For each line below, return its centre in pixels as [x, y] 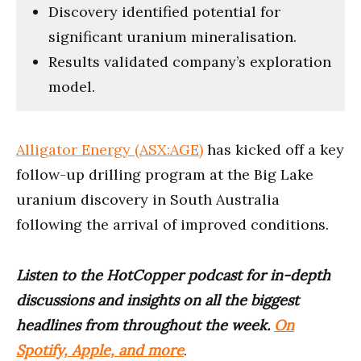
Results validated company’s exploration [190, 61]
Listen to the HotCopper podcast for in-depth [173, 275]
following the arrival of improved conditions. [172, 224]
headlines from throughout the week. [145, 325]
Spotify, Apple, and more [100, 350]
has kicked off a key [274, 149]
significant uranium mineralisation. [172, 36]
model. [72, 86]
